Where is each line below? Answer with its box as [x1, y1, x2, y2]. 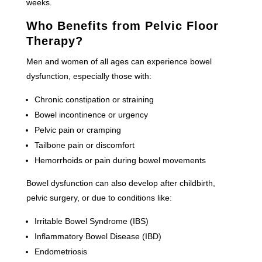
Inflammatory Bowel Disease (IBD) [34, 231, 161, 241]
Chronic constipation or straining [34, 94, 154, 104]
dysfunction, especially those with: [26, 71, 151, 81]
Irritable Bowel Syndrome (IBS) [34, 216, 149, 226]
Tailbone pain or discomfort [34, 140, 135, 150]
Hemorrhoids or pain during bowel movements [34, 155, 206, 165]
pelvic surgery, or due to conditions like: [26, 192, 172, 202]
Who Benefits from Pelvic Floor [26, 19, 219, 32]
